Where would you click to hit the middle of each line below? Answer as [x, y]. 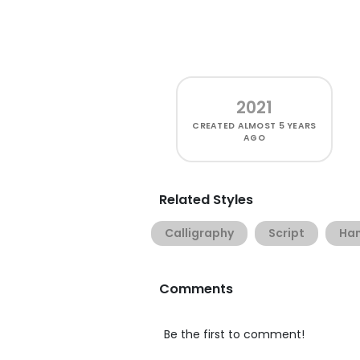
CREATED [215, 126]
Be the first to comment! [234, 334]
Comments [196, 289]
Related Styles [206, 200]
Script [286, 233]
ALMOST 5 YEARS [277, 126]
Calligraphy [199, 233]
